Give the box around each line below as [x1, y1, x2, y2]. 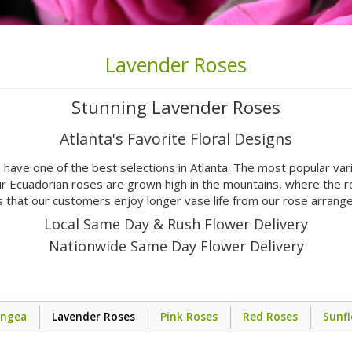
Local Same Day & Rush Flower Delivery [44, 214, 308, 234]
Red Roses [243, 310, 298, 324]
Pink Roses [160, 310, 218, 324]
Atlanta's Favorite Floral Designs [60, 128, 292, 150]
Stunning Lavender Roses [71, 95, 280, 120]
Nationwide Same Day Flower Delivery [48, 236, 304, 256]
